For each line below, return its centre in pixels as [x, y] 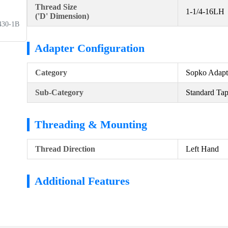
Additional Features [82, 181]
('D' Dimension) [62, 16]
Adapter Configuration [90, 48]
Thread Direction [65, 149]
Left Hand [202, 149]
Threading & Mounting [91, 124]
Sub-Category [59, 92]
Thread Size [56, 7]
